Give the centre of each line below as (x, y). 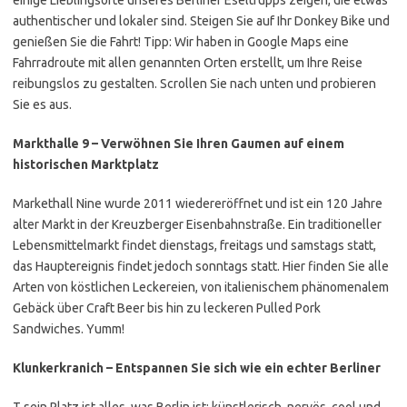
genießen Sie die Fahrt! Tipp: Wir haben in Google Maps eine (181, 42)
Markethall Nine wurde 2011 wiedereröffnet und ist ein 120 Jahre (198, 203)
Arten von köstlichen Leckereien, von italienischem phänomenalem (201, 287)
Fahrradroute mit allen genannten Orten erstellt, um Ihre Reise (188, 63)
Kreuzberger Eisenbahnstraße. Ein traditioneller (247, 224)
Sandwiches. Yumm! (69, 329)
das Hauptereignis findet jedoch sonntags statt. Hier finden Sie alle (201, 266)
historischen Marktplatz (86, 164)
